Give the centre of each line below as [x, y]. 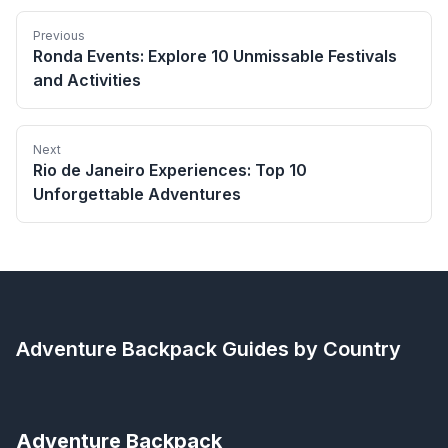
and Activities [87, 79]
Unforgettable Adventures [137, 193]
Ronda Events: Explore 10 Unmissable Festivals [215, 55]
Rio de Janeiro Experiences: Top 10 [170, 169]
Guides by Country [309, 348]
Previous [59, 35]
